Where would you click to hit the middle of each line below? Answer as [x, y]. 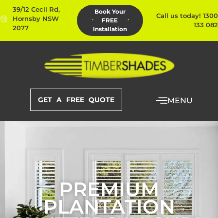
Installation [110, 29]
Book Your [110, 11]
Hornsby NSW [36, 18]
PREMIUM [109, 189]
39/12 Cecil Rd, [36, 9]
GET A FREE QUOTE [76, 100]
